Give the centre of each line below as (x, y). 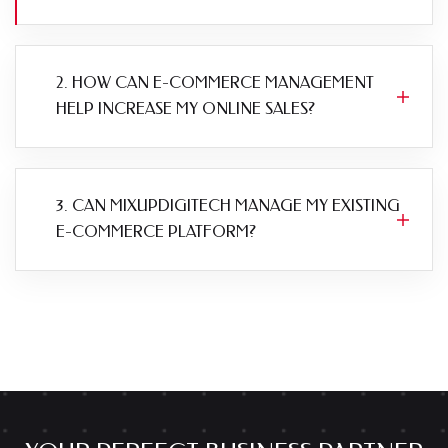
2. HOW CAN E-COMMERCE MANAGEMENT (215, 82)
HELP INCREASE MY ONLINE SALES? (185, 108)
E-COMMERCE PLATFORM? (156, 231)
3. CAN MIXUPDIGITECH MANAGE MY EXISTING (228, 205)
